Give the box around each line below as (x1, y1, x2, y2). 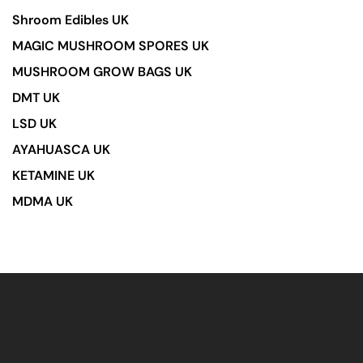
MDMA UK (12, 193, 73, 211)
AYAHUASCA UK (12, 141, 110, 159)
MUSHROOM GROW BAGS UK (12, 63, 192, 81)
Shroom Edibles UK (12, 11, 129, 29)
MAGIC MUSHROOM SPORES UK (12, 37, 209, 55)
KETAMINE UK (12, 167, 95, 185)
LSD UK (12, 115, 57, 133)
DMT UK (12, 89, 60, 107)
